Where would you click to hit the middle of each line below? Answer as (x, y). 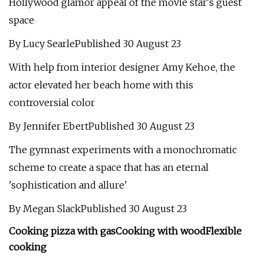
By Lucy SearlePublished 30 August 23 (95, 44)
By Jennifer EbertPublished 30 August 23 (102, 126)
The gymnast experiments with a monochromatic (123, 150)
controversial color (52, 103)
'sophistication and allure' (68, 185)
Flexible (224, 231)
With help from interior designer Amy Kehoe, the (122, 67)
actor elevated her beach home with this (101, 85)
